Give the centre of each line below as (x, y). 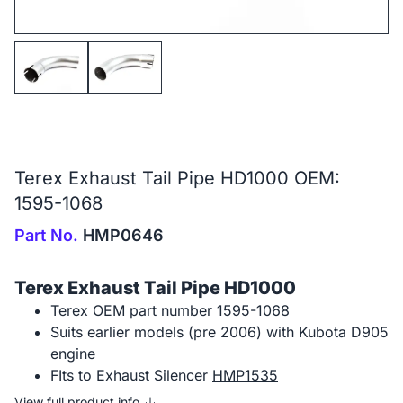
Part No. (46, 235)
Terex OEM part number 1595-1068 (170, 310)
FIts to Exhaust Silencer (131, 375)
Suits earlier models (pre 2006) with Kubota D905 (219, 331)
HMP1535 (245, 375)
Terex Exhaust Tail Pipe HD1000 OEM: (177, 178)
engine (73, 353)
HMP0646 (121, 235)
